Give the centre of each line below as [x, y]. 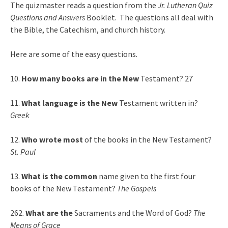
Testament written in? [158, 103]
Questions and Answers [48, 17]
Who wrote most [52, 139]
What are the [50, 213]
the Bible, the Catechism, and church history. [88, 30]
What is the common [59, 176]
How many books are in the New [80, 78]
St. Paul [23, 152]
